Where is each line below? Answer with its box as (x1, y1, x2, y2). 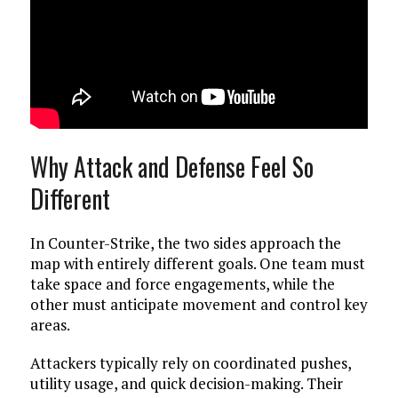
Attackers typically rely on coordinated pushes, (29, 353, 351, 373)
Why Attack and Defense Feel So (29, 148, 314, 185)
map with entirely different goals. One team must (29, 253, 365, 274)
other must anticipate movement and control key (29, 294, 368, 314)
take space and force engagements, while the (29, 274, 335, 294)
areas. (29, 314, 70, 335)
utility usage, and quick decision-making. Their (29, 373, 343, 394)
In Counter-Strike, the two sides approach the (29, 233, 341, 253)
